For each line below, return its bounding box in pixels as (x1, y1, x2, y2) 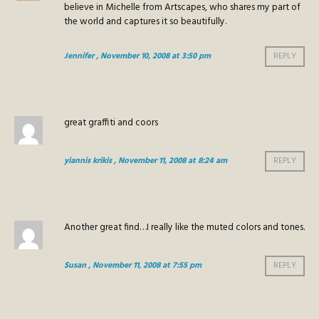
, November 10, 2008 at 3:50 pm (96, 50, 211, 63)
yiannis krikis (64, 155, 112, 168)
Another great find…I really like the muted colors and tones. (64, 220, 305, 236)
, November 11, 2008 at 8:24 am (114, 155, 227, 168)
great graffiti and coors (64, 115, 158, 131)
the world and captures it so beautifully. (64, 14, 226, 30)
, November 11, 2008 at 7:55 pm (88, 259, 202, 273)
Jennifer (64, 50, 94, 63)
